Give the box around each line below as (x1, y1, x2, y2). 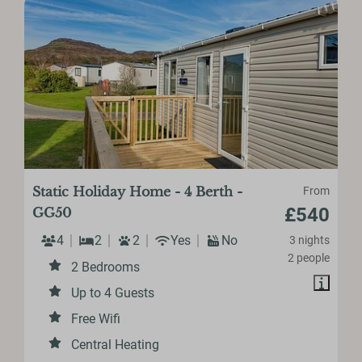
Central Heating (71, 337, 160, 353)
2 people (287, 251, 330, 265)
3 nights (288, 234, 330, 247)
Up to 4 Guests (71, 285, 155, 301)
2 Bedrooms (71, 259, 141, 276)
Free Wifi (71, 311, 121, 327)
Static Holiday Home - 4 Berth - (32, 183, 243, 200)
